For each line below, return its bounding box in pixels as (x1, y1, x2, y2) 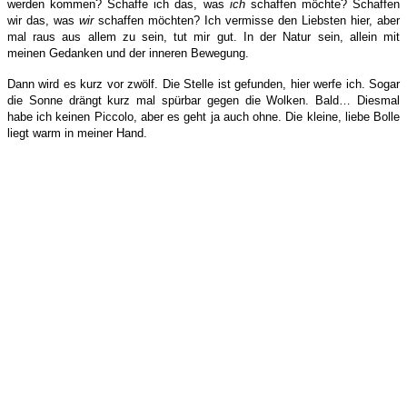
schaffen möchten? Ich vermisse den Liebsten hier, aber (94, 13, 400, 27)
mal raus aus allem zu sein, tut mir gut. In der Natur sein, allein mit (7, 29, 400, 44)
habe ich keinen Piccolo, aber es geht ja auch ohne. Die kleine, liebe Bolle (7, 109, 400, 124)
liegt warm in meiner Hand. (7, 125, 151, 140)
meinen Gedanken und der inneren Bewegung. (7, 45, 249, 60)
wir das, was (7, 13, 79, 27)
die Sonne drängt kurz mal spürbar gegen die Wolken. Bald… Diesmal (7, 93, 400, 107)
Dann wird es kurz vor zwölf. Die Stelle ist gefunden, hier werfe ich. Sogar (7, 76, 400, 91)
